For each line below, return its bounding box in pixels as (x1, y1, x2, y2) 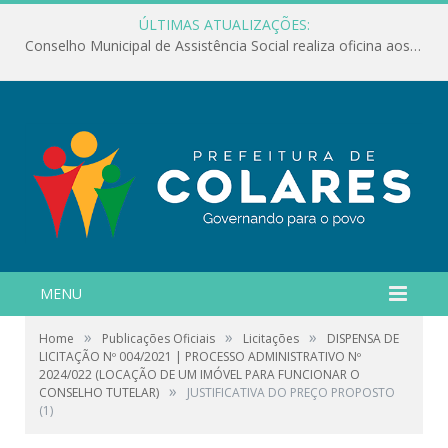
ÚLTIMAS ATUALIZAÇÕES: (138, 15, 310, 34)
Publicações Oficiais (102, 329, 215, 347)
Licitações (243, 329, 299, 347)
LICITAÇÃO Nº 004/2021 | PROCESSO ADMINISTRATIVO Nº (39, 347, 361, 365)
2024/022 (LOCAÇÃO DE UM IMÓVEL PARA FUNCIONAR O (39, 365, 360, 383)
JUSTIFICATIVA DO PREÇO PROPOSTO (187, 383, 395, 401)
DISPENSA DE (327, 329, 399, 347)
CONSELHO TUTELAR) (39, 383, 159, 401)
